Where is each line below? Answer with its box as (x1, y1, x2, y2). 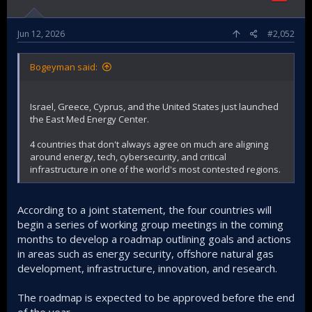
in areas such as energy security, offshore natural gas (17, 247, 274, 261)
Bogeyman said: (30, 60, 97, 73)
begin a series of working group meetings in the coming (17, 217, 283, 232)
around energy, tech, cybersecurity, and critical (30, 150, 226, 163)
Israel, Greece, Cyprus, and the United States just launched (30, 100, 279, 113)
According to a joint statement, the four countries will (17, 203, 272, 217)
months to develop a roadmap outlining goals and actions (17, 232, 291, 247)
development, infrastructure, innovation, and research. (17, 261, 277, 276)
